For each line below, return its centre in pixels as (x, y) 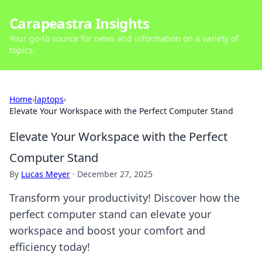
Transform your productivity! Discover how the (125, 198)
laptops (49, 99)
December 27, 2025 (115, 174)
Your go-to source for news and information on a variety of (124, 38)
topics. (22, 50)
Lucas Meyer (46, 174)
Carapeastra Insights (79, 23)
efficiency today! (50, 247)
